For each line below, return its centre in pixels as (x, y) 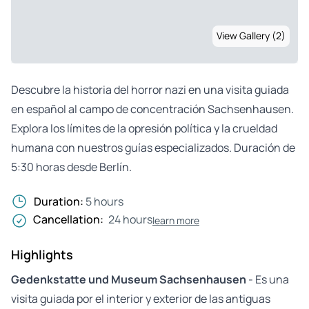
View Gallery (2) (251, 35)
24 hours (130, 219)
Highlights (42, 254)
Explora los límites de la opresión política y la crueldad (144, 128)
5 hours (104, 201)
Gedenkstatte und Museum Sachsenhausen (129, 279)
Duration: (60, 201)
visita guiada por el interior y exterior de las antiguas (141, 298)
